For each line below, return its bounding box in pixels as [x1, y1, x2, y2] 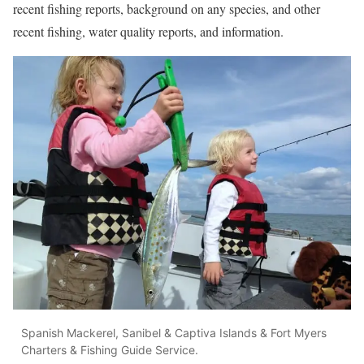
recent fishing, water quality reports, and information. [13, 23, 284, 41]
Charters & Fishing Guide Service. [21, 342, 198, 357]
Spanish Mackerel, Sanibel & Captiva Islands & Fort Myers [21, 325, 327, 340]
